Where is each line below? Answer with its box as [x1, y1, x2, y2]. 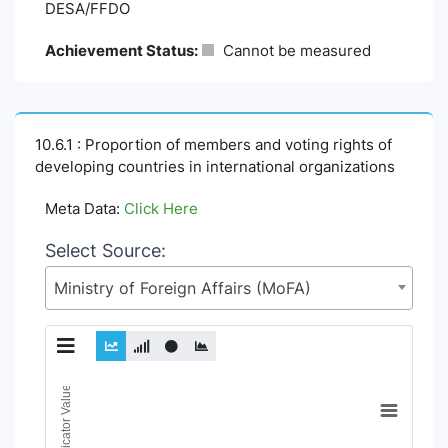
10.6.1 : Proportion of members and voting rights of [35, 135, 392, 154]
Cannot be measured [219, 41, 371, 60]
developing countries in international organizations [35, 157, 395, 176]
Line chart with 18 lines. [46, 425, 199, 442]
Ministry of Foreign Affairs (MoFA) [54, 278, 311, 298]
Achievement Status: [45, 41, 198, 60]
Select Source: [45, 240, 166, 261]
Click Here [124, 199, 198, 218]
